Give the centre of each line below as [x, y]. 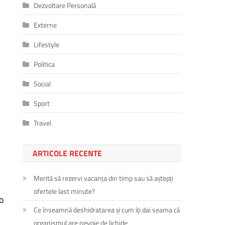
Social [42, 83]
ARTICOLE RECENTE [68, 153]
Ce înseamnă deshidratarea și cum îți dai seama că [107, 209]
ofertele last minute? [65, 191]
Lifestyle [47, 44]
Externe [45, 25]
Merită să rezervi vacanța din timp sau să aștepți [104, 178]
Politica [44, 64]
